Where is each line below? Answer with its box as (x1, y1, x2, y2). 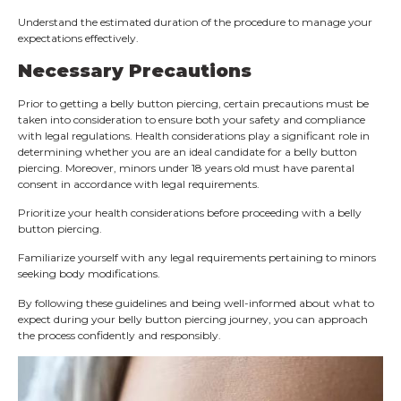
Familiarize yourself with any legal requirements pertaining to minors (18, 251, 376, 265)
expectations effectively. (18, 31, 139, 46)
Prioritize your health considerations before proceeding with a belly (18, 206, 362, 220)
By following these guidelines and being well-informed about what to (18, 295, 374, 310)
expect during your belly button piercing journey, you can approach (18, 311, 368, 326)
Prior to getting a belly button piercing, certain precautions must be (18, 96, 369, 110)
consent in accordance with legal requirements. (18, 176, 260, 191)
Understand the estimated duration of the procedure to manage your (18, 15, 372, 30)
